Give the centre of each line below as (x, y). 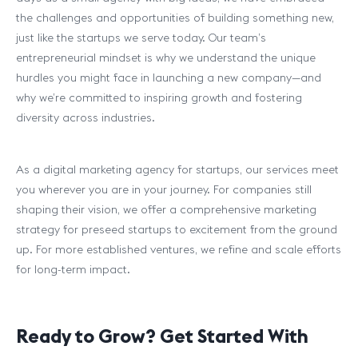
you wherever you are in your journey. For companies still (164, 189)
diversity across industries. (87, 117)
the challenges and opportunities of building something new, (175, 18)
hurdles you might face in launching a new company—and (169, 78)
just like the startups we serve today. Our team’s (141, 38)
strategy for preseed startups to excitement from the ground (177, 229)
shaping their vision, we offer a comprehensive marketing (166, 209)
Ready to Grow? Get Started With (162, 336)
